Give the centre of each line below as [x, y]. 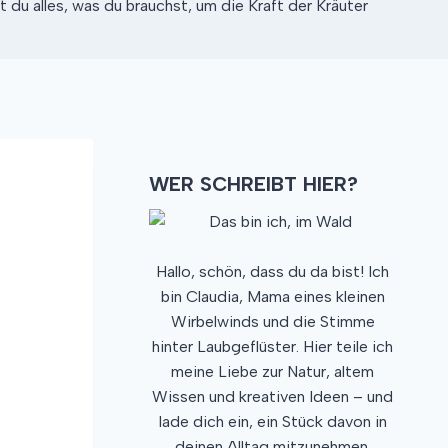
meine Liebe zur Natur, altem [273, 372]
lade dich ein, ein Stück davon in [272, 422]
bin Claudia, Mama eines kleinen [272, 297]
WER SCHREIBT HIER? [253, 184]
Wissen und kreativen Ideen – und [273, 397]
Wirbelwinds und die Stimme [272, 322]
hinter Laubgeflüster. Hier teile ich [273, 347]
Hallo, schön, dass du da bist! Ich [273, 272]
